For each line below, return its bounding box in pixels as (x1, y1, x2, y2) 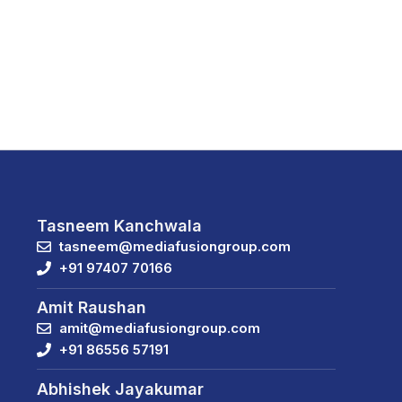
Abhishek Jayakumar (37, 379, 205, 398)
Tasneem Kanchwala (37, 216, 203, 236)
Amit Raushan (37, 297, 147, 317)
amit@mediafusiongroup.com (59, 319, 261, 336)
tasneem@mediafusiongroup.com (59, 238, 292, 256)
